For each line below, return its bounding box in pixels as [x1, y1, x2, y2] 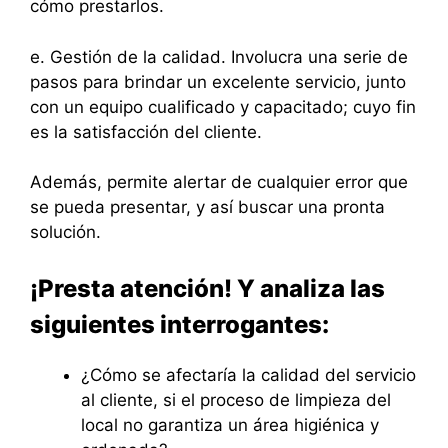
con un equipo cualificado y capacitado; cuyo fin [30, 96, 416, 117]
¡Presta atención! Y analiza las [30, 273, 385, 303]
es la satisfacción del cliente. [30, 121, 262, 142]
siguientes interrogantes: [30, 309, 334, 339]
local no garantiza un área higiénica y [81, 414, 379, 435]
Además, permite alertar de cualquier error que [30, 172, 408, 193]
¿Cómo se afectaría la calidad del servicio [81, 364, 416, 385]
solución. [30, 222, 101, 243]
